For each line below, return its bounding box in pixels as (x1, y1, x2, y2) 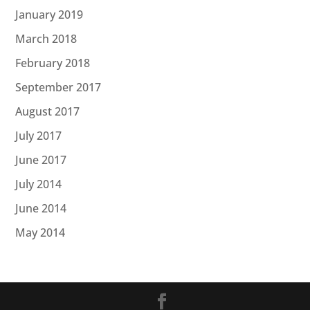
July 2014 (15, 176, 62, 192)
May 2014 (15, 224, 66, 240)
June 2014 (15, 200, 67, 216)
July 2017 (15, 127, 62, 143)
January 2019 (15, 6, 84, 22)
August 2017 (15, 103, 80, 119)
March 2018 (15, 30, 77, 46)
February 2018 (15, 55, 91, 71)
